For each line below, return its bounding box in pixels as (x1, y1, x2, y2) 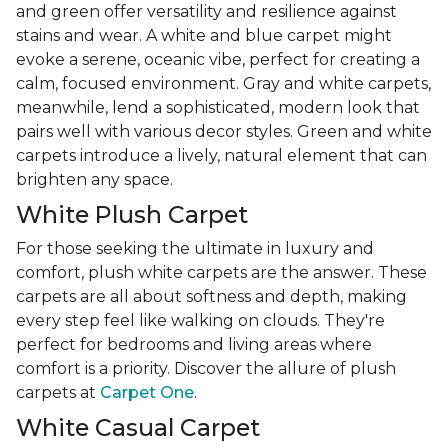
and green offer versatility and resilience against (16, 2, 397, 22)
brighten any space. (16, 170, 173, 190)
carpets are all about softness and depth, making (16, 287, 407, 307)
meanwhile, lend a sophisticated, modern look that (16, 98, 420, 118)
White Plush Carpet (16, 200, 248, 230)
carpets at (16, 383, 100, 403)
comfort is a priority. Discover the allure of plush (16, 359, 396, 379)
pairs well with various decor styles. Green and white (16, 122, 432, 142)
